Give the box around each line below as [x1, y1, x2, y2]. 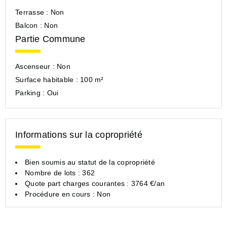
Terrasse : [15, 8, 51, 16]
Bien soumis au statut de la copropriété [25, 158, 155, 166]
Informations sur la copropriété [15, 129, 142, 140]
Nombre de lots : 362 [25, 168, 95, 177]
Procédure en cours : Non [25, 190, 110, 198]
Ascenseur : [15, 62, 57, 70]
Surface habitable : [15, 75, 80, 84]
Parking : [15, 88, 47, 97]
